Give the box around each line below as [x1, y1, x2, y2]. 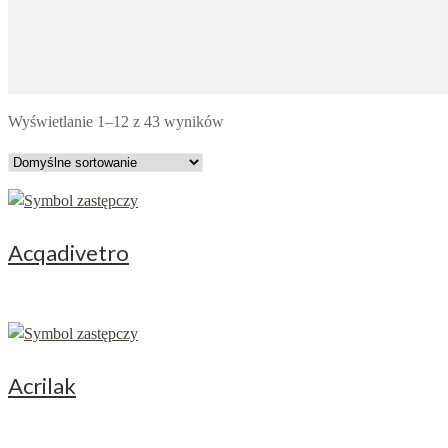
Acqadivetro [8, 239, 129, 266]
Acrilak [8, 372, 76, 399]
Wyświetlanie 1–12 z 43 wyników [8, 113, 224, 130]
